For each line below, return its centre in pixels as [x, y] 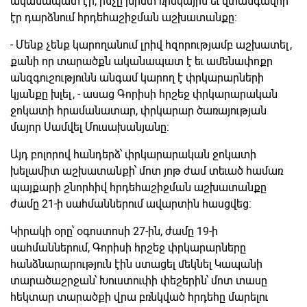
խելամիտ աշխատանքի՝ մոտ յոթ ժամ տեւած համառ [147, 171]
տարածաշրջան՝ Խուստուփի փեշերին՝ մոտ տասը [139, 280]
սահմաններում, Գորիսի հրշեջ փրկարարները [128, 247]
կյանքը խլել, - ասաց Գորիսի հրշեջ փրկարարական [144, 94]
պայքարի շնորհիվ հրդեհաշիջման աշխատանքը [138, 187]
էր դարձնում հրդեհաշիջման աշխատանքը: [124, 17]
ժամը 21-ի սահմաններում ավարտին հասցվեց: [131, 204]
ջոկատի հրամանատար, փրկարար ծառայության [138, 110]
